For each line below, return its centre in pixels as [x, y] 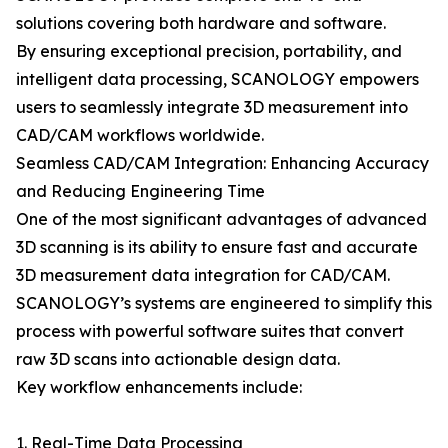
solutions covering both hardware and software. [201, 23]
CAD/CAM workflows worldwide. [140, 135]
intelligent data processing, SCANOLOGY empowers [217, 79]
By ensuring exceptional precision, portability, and [209, 51]
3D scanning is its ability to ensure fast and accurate [217, 247]
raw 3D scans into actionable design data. [178, 359]
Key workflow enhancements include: [159, 387]
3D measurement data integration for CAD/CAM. [203, 275]
